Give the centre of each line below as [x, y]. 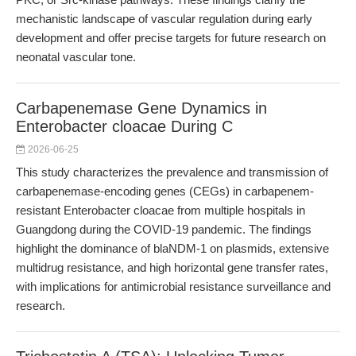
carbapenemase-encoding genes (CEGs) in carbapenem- [165, 191]
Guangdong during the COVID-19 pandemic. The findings [164, 229]
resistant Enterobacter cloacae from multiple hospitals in [161, 210]
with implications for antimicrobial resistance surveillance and [173, 286]
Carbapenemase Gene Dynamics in [141, 108]
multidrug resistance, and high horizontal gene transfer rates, [172, 267]
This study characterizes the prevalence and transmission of [172, 172]
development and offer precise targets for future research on [171, 38]
